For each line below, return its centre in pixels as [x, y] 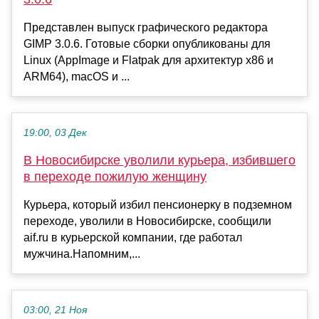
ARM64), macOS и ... [77, 77]
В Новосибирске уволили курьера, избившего [159, 161]
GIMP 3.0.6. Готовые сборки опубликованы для [147, 44]
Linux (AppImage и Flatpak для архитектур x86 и [148, 61]
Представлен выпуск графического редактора [146, 28]
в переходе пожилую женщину [115, 177]
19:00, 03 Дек [55, 133]
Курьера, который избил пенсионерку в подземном [158, 205]
